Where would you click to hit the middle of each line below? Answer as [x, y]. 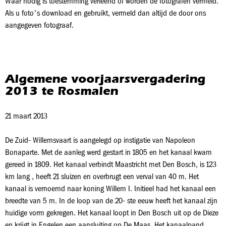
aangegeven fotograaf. [39, 25]
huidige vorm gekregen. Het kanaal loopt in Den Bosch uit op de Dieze [112, 213]
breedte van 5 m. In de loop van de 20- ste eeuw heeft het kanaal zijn [111, 201]
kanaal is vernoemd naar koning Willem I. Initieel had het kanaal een [110, 188]
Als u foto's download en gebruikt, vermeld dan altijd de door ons [105, 13]
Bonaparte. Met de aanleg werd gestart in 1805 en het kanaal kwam [108, 152]
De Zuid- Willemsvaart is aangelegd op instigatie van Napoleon [100, 140]
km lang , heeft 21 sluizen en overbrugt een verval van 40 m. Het [102, 176]
